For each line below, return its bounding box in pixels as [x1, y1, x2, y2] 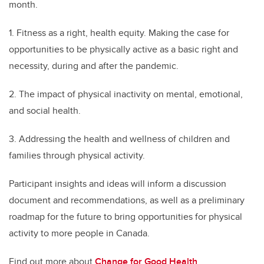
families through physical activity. [9, 148, 145, 162]
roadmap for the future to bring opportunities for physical [9, 210, 242, 223]
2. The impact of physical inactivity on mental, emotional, [9, 87, 243, 101]
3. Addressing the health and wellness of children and [9, 132, 230, 146]
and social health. [9, 104, 81, 117]
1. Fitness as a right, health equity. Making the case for [9, 26, 229, 39]
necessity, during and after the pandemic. [9, 59, 179, 72]
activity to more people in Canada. [9, 226, 150, 240]
